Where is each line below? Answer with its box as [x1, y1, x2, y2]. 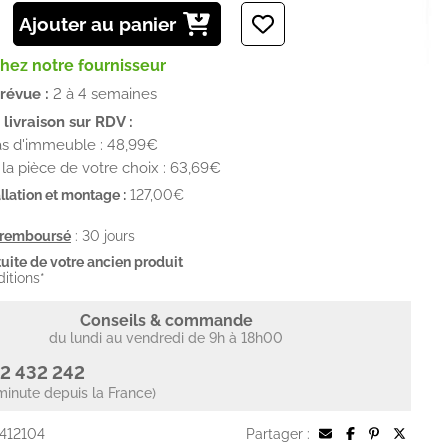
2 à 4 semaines [53, 84, 157, 103]
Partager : [246, 425, 315, 442]
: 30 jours [71, 227, 135, 244]
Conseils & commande [79, 310, 253, 330]
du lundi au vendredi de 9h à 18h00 [49, 329, 283, 346]
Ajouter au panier [19, 12, 176, 35]
